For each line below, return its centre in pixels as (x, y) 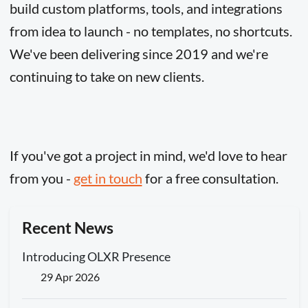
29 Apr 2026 (69, 276)
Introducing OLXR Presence (96, 257)
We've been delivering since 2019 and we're (139, 54)
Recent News (67, 228)
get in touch (108, 178)
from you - (41, 178)
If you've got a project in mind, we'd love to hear (148, 155)
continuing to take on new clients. (107, 77)
